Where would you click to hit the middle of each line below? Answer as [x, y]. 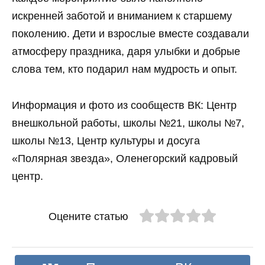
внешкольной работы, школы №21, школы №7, [128, 123]
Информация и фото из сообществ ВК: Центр [124, 105]
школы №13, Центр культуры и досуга [106, 140]
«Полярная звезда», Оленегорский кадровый [125, 158]
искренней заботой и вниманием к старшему [122, 16]
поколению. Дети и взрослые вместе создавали [130, 34]
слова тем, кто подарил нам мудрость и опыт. [125, 70]
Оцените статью [88, 216]
